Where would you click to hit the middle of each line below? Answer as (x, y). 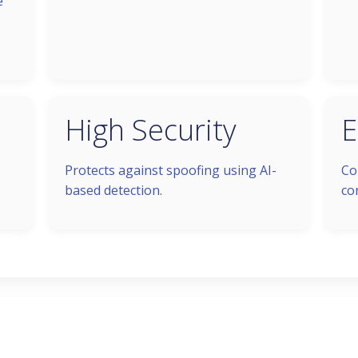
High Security (150, 130)
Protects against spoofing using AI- (170, 170)
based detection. (113, 190)
